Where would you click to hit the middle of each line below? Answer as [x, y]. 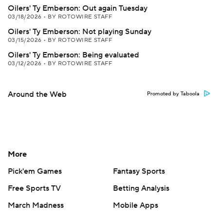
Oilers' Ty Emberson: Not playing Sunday [80, 32]
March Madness [36, 205]
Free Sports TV [34, 188]
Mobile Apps [136, 205]
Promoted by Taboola [173, 94]
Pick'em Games [35, 171]
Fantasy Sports [139, 171]
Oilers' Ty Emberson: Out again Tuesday [78, 8]
